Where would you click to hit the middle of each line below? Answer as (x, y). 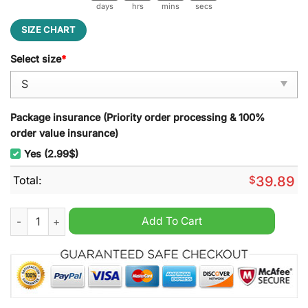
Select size (36, 59)
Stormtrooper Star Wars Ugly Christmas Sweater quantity (146, 215)
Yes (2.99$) (51, 153)
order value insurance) (64, 133)
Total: (27, 180)
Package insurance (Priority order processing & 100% (137, 117)
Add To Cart (172, 221)
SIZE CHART (48, 30)
